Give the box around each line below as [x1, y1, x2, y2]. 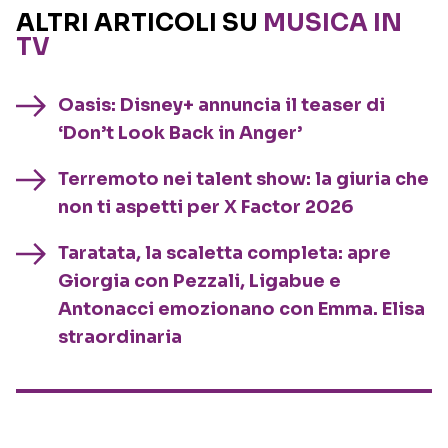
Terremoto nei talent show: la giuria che [58, 168, 429, 191]
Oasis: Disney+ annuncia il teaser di [58, 94, 385, 117]
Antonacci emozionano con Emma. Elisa [58, 298, 425, 321]
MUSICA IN [263, 8, 402, 39]
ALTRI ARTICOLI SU [16, 8, 263, 39]
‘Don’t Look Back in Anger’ [58, 122, 302, 145]
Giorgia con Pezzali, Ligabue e [58, 270, 341, 293]
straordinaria [58, 326, 182, 349]
